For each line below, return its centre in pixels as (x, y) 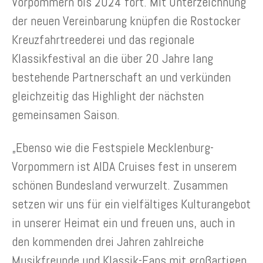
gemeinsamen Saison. (66, 114)
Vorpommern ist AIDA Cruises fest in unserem (124, 166)
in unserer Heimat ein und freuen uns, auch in (123, 222)
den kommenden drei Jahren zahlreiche (108, 241)
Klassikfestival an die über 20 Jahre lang (112, 58)
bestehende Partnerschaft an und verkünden (121, 77)
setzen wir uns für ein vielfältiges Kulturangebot (131, 203)
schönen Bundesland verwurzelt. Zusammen (120, 185)
